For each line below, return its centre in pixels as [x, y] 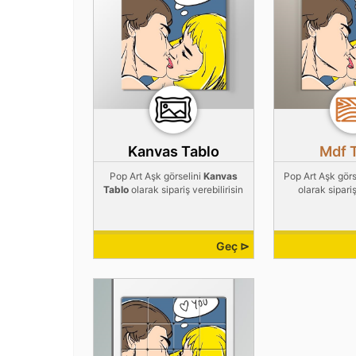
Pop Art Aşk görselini [156, 176]
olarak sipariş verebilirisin [186, 190]
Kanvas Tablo [173, 152]
